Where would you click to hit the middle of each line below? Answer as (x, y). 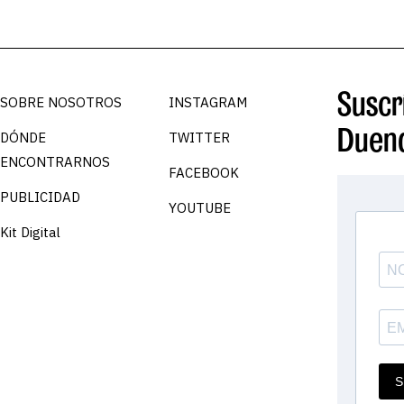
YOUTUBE (200, 207)
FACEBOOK (204, 172)
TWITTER (199, 137)
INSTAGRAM (208, 102)
